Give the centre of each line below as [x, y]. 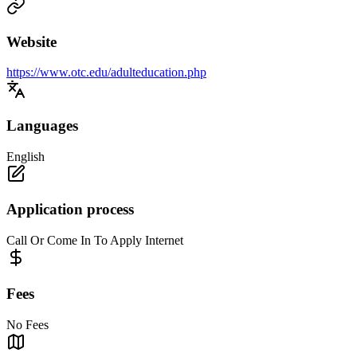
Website [31, 41]
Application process [70, 210]
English [25, 156]
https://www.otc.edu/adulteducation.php [106, 73]
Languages [42, 126]
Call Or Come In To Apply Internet [95, 241]
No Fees [27, 324]
